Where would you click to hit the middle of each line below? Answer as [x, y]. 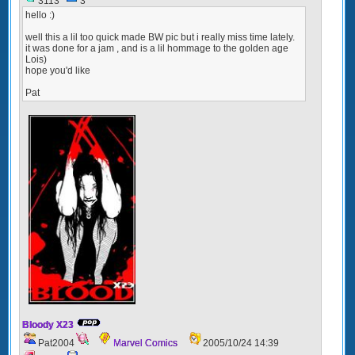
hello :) [40, 15]
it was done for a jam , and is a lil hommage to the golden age [157, 49]
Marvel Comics [145, 343]
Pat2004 [56, 343]
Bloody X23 [48, 324]
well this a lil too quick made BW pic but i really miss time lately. [160, 38]
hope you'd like [58, 71]
